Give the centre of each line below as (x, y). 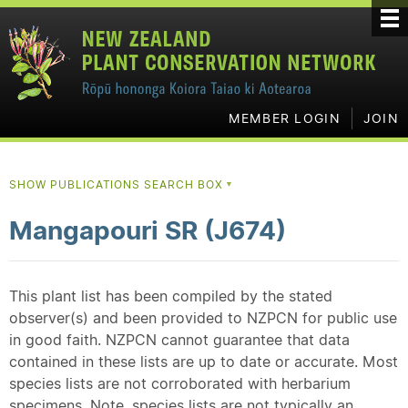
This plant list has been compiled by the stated (171, 296)
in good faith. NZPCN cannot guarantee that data (179, 340)
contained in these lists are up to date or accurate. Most (204, 362)
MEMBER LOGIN (284, 118)
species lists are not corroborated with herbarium (180, 383)
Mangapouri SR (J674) (148, 230)
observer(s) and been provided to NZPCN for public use (203, 318)
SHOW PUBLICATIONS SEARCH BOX (118, 184)
